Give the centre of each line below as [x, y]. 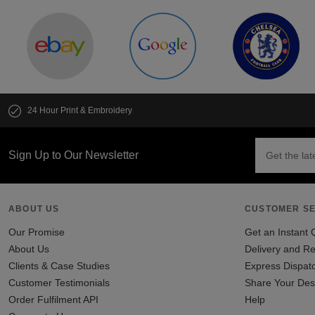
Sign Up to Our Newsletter [73, 155]
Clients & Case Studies [59, 266]
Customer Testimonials [59, 283]
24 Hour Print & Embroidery [80, 110]
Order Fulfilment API [53, 300]
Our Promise [37, 232]
